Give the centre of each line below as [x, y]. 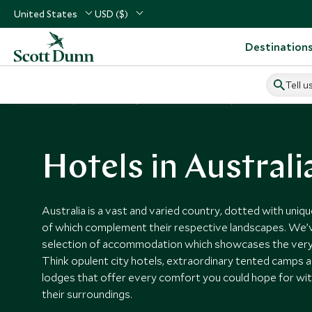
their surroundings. [87, 294]
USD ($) [111, 14]
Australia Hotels [274, 101]
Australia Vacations [186, 101]
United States [46, 14]
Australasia [107, 101]
